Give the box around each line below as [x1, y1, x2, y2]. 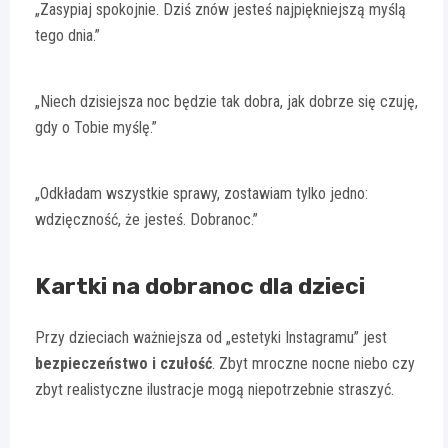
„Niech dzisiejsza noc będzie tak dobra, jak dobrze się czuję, [35, 91, 418, 111]
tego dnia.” [35, 25, 100, 45]
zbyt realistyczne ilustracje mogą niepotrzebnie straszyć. [35, 379, 394, 399]
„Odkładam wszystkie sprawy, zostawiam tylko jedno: [35, 183, 368, 203]
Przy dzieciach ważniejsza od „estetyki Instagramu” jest [35, 327, 387, 347]
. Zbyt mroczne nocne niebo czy [212, 353, 415, 373]
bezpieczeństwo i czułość [35, 353, 212, 373]
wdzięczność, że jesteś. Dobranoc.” [35, 209, 258, 229]
